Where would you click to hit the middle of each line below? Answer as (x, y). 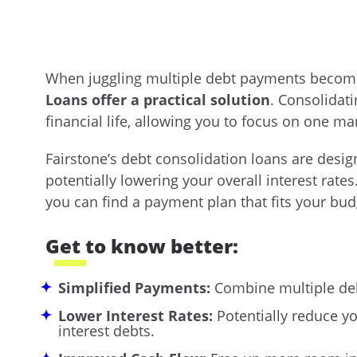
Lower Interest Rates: (135, 315)
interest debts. (106, 330)
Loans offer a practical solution (158, 100)
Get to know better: (142, 246)
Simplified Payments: (134, 287)
